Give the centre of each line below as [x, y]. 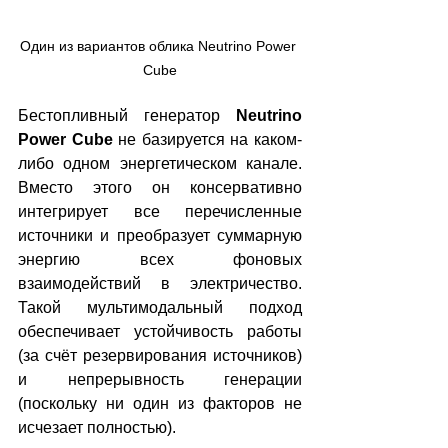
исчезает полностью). [97, 428]
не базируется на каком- [207, 140]
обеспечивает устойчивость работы [160, 332]
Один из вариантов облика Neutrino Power [160, 46]
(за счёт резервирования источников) [160, 356]
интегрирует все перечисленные [160, 212]
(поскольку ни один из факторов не [160, 404]
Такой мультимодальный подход [160, 308]
